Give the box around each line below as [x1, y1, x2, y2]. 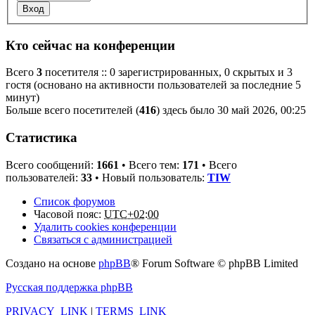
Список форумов [34, 195, 115, 207]
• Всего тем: [119, 158, 182, 171]
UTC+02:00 [104, 207, 159, 220]
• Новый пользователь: [92, 171, 207, 184]
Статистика [6, 130, 77, 146]
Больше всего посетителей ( [6, 104, 139, 117]
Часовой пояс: [34, 207, 104, 220]
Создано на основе [6, 257, 98, 269]
